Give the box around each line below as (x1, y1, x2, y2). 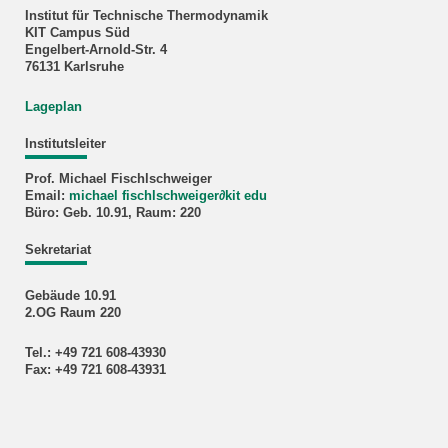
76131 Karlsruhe (24, 60, 124, 75)
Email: (24, 189, 69, 204)
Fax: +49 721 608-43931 (24, 362, 166, 377)
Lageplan (24, 100, 82, 115)
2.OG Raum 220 (24, 305, 121, 320)
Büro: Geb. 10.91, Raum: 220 (24, 206, 201, 221)
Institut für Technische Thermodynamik (24, 9, 268, 24)
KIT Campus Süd (24, 26, 130, 41)
